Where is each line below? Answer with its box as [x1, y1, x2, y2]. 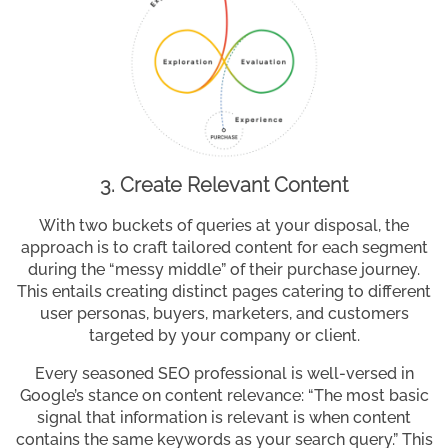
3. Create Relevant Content [100, 173, 348, 198]
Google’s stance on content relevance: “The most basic [19, 386, 429, 406]
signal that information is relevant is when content [37, 408, 411, 428]
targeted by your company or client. [88, 326, 360, 346]
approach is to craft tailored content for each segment [20, 238, 428, 258]
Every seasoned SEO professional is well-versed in [34, 364, 414, 384]
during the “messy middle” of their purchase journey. [28, 260, 420, 280]
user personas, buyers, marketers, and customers [39, 304, 409, 324]
